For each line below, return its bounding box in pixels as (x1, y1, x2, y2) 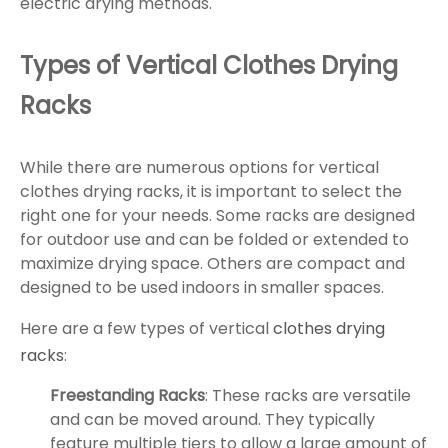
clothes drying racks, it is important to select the (20, 180, 402, 204)
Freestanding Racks (50, 384, 205, 408)
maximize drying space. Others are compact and (20, 252, 405, 276)
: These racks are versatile (205, 384, 411, 408)
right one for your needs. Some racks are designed (20, 204, 415, 228)
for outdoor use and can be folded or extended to (20, 228, 409, 252)
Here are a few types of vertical (20, 317, 273, 341)
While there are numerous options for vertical (20, 156, 379, 180)
